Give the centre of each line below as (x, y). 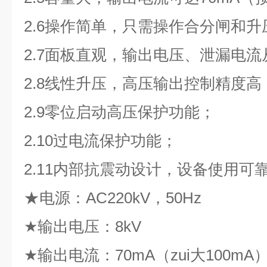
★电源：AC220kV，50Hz (113, 198)
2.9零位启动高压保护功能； (119, 112)
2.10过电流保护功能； (100, 141)
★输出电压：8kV (83, 226)
